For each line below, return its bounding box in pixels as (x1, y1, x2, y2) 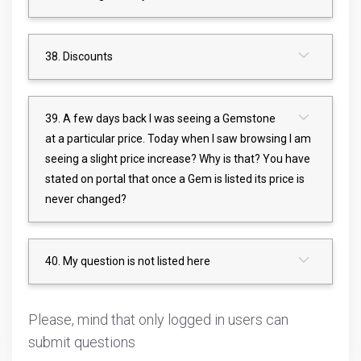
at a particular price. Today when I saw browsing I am (45, 131, 311, 145)
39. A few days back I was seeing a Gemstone (45, 111, 276, 125)
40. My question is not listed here (45, 254, 210, 268)
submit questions (28, 333, 135, 351)
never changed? (45, 192, 127, 205)
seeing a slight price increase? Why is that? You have (45, 151, 310, 165)
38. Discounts (45, 49, 113, 63)
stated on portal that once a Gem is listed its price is (45, 172, 305, 185)
